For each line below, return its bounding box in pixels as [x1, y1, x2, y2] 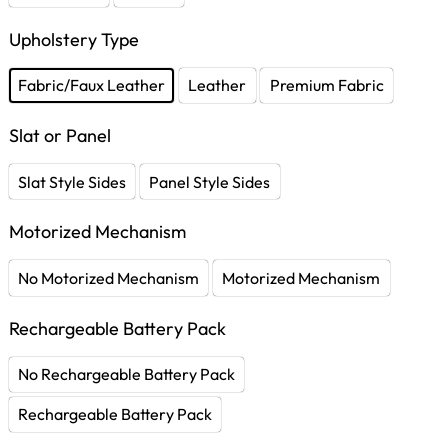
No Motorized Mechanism [18, 268, 200, 289]
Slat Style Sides [18, 171, 127, 192]
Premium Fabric [269, 75, 384, 96]
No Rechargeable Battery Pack [18, 364, 236, 385]
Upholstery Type [9, 27, 139, 51]
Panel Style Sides [149, 171, 271, 192]
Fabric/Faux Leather [18, 75, 166, 96]
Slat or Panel [9, 124, 111, 148]
